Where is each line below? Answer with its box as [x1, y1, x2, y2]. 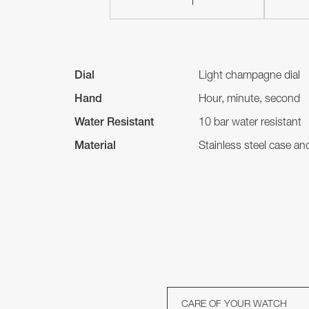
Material [74, 141, 116, 152]
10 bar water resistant [199, 117, 301, 129]
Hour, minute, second [199, 94, 300, 106]
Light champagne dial [199, 70, 300, 82]
